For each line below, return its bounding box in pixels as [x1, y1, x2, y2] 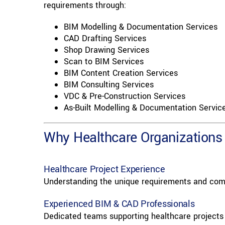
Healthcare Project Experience [43, 163, 165, 176]
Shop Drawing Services [63, 44, 149, 56]
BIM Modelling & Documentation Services [63, 21, 217, 33]
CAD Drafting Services [63, 33, 146, 45]
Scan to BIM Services [63, 56, 144, 68]
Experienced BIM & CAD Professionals [43, 197, 195, 211]
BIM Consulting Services [63, 79, 154, 91]
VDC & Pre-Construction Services [63, 90, 185, 102]
